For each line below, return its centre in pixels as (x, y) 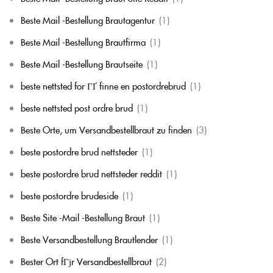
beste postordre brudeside (69, 195)
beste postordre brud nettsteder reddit (91, 173)
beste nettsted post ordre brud (77, 108)
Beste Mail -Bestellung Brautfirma (83, 42)
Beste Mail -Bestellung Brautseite (82, 64)
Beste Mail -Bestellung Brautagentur (88, 20)
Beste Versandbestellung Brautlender (89, 239)
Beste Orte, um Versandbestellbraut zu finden (106, 129)
